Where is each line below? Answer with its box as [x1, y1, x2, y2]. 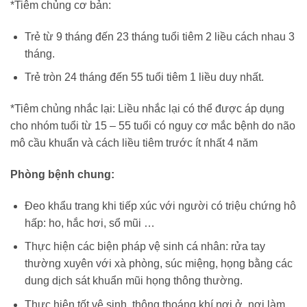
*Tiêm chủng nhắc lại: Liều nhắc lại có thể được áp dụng [10, 103, 284, 115]
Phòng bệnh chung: [10, 169, 114, 181]
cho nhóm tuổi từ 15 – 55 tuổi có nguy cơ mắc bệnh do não [10, 120, 295, 132]
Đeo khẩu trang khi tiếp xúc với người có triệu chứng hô [24, 199, 296, 212]
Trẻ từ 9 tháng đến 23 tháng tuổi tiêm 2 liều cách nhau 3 [24, 30, 295, 42]
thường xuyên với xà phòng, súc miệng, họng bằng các [24, 258, 293, 270]
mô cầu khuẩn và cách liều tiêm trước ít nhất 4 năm [10, 137, 258, 149]
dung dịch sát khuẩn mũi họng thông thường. [24, 275, 243, 287]
